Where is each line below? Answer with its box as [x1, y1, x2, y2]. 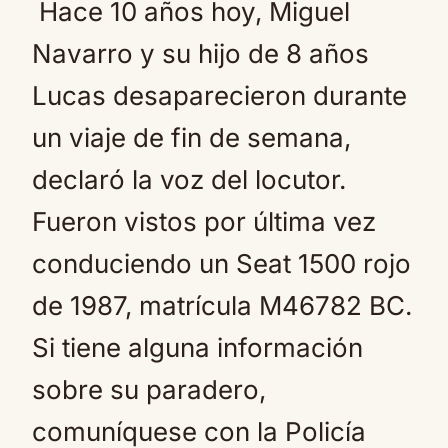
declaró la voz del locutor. [32, 164, 346, 195]
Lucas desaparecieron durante [32, 80, 407, 111]
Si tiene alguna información [32, 332, 363, 363]
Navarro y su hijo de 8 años [32, 38, 369, 69]
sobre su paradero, [32, 374, 266, 405]
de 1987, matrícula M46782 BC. [32, 290, 412, 321]
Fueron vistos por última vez [32, 206, 376, 237]
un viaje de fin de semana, [32, 122, 351, 153]
